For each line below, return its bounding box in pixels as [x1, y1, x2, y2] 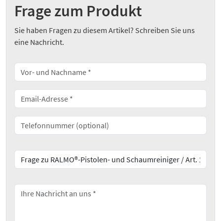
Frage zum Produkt [14, 1, 142, 21]
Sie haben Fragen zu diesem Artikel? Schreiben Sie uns [14, 25, 195, 36]
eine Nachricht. [14, 37, 64, 47]
